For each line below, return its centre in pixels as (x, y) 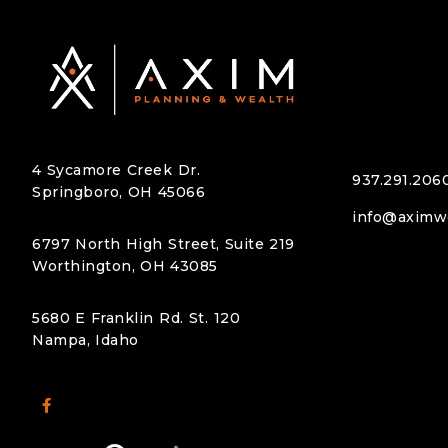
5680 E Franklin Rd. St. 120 (136, 317)
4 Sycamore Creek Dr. (116, 169)
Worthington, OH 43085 (125, 265)
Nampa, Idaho (85, 339)
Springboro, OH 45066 (119, 191)
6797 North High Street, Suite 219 (163, 243)
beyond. (327, 36)
